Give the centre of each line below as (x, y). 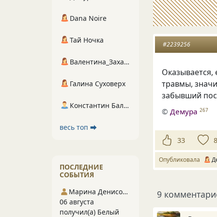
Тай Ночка (87, 40)
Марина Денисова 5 (125, 192)
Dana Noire (88, 18)
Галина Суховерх (98, 84)
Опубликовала (181, 160)
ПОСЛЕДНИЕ (81, 167)
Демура (184, 111)
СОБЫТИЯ (77, 175)
